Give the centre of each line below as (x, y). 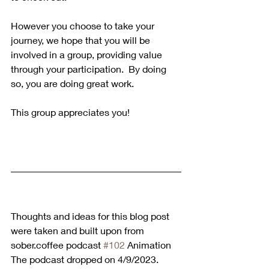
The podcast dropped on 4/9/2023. (86, 259)
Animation (149, 244)
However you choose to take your (84, 25)
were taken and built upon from (79, 230)
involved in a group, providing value (88, 54)
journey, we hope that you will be (82, 40)
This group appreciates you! (70, 112)
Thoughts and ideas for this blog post (91, 216)
